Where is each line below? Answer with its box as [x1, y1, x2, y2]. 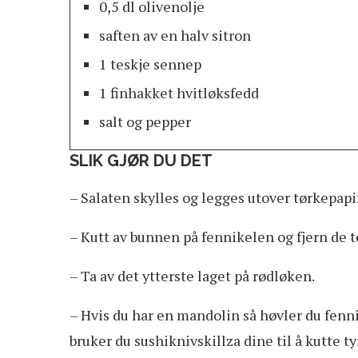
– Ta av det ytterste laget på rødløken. [70, 265, 315, 285]
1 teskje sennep [99, 54, 201, 74]
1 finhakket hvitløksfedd [99, 82, 259, 102]
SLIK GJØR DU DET [70, 150, 213, 170]
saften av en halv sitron [99, 25, 251, 45]
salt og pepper [99, 111, 191, 131]
